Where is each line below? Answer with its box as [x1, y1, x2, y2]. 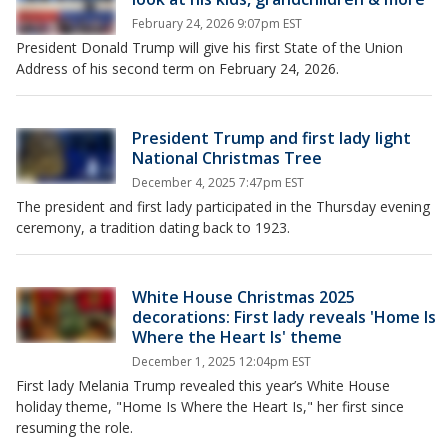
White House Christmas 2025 [132, 285, 355, 308]
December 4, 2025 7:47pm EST [132, 173, 304, 191]
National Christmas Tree [132, 146, 322, 169]
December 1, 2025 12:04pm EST [132, 352, 311, 370]
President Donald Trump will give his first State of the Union [16, 37, 403, 57]
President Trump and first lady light [132, 126, 411, 149]
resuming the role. [16, 417, 133, 437]
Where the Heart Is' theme [132, 325, 342, 348]
